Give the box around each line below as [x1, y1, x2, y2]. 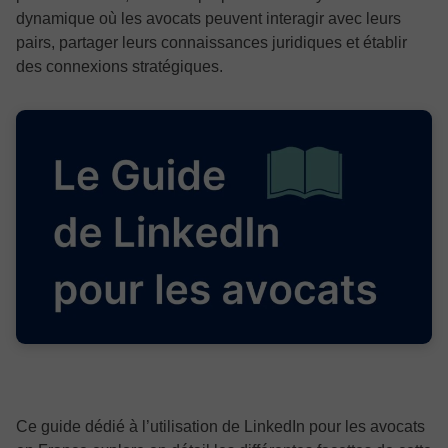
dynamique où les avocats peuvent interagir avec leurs [16, 10, 401, 27]
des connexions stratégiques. [16, 58, 223, 75]
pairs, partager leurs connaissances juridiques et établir [16, 34, 407, 51]
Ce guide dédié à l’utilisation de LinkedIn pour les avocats [16, 417, 425, 435]
